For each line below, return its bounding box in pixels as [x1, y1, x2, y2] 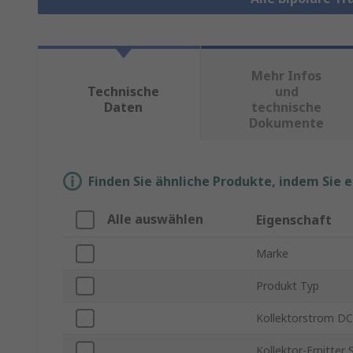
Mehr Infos [251, 67, 322, 85]
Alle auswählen [107, 210, 203, 229]
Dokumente [249, 114, 325, 132]
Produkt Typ [256, 278, 319, 294]
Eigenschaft [256, 211, 332, 229]
